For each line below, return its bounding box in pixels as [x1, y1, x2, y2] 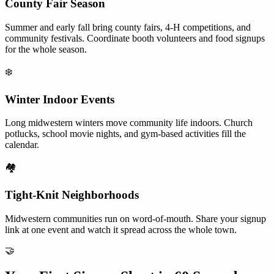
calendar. [5, 139, 39, 150]
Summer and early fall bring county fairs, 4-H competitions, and [5, 21, 251, 32]
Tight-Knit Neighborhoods [5, 188, 139, 202]
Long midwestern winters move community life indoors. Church [5, 117, 253, 128]
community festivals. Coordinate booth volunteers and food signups [5, 32, 265, 43]
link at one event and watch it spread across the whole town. [5, 224, 237, 235]
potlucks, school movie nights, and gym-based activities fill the [5, 128, 246, 139]
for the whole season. [5, 43, 87, 54]
